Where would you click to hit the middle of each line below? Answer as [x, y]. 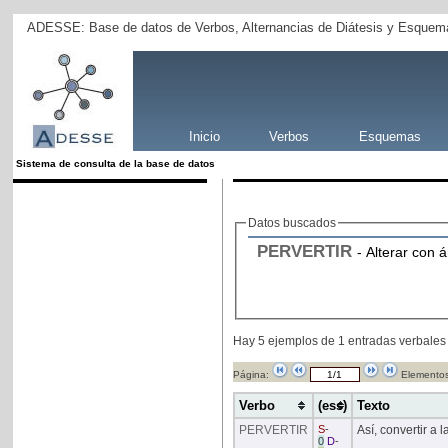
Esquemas [389, 136]
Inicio [205, 136]
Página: [252, 375]
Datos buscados [291, 222]
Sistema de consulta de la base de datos [116, 163]
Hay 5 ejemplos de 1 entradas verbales [339, 341]
